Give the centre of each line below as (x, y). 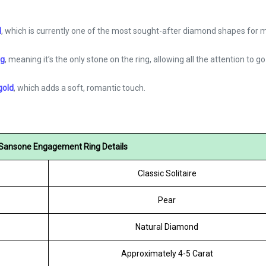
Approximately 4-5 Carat (167, 254)
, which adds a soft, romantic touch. (80, 88)
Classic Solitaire (167, 173)
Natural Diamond (167, 227)
